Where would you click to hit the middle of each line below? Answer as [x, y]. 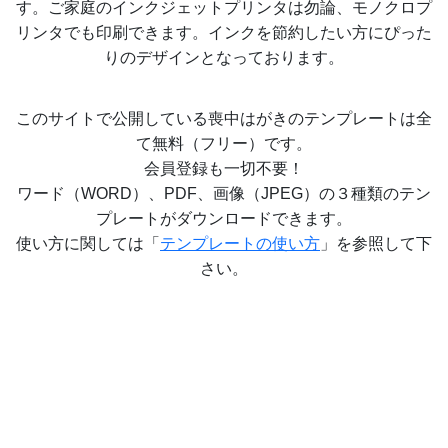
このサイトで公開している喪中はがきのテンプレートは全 [224, 118]
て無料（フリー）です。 [224, 143]
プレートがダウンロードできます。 [224, 218]
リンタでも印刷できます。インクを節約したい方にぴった [224, 32]
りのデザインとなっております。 [224, 57]
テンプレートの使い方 [240, 243]
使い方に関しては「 [88, 243]
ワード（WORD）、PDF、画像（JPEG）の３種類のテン [224, 193]
